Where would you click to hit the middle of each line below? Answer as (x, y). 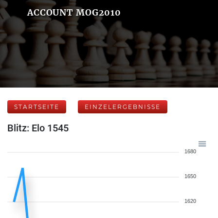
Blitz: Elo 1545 (38, 128)
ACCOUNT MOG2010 (74, 12)
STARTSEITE (37, 107)
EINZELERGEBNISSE (123, 107)
